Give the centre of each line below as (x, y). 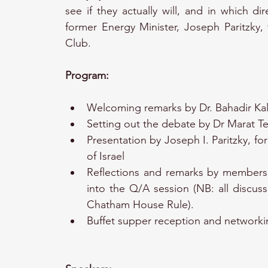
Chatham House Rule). (140, 205)
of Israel (106, 156)
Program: (87, 75)
